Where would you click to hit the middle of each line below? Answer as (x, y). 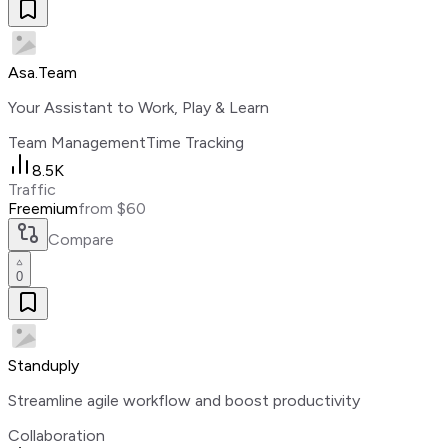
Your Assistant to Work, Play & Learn (138, 108)
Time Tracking (195, 143)
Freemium (43, 209)
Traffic (32, 190)
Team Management (77, 143)
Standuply (43, 366)
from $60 (112, 209)
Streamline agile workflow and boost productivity (184, 401)
